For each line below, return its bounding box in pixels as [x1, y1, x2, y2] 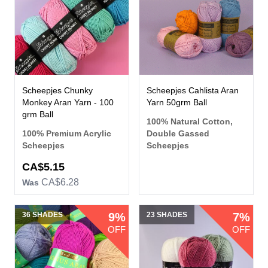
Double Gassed [147, 129, 209, 139]
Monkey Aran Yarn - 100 [22, 98, 114, 108]
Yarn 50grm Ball [147, 98, 207, 108]
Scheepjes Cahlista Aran [147, 86, 239, 96]
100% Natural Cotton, [147, 117, 233, 127]
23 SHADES [147, 211, 187, 220]
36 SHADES [22, 211, 63, 220]
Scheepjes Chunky [22, 86, 93, 96]
